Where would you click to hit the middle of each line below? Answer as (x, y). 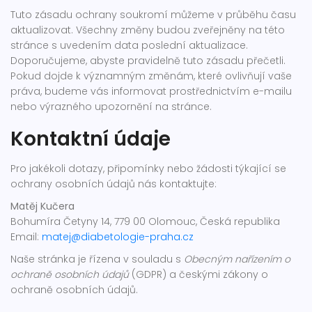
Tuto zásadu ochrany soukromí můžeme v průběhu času (153, 15)
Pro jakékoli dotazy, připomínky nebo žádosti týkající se (148, 169)
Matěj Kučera (42, 206)
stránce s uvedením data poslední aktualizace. (129, 45)
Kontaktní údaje (91, 139)
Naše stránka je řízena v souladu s (97, 259)
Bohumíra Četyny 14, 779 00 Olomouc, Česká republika (145, 221)
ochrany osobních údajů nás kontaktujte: (114, 184)
